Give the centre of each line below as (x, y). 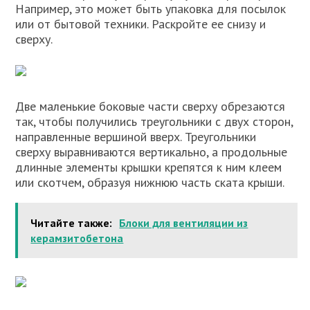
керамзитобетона (77, 238)
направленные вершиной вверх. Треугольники (136, 137)
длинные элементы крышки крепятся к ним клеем (149, 167)
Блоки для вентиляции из (184, 223)
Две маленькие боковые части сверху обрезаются (151, 107)
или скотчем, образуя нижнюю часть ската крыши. (150, 183)
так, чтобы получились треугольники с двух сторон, (154, 122)
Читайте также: (72, 223)
